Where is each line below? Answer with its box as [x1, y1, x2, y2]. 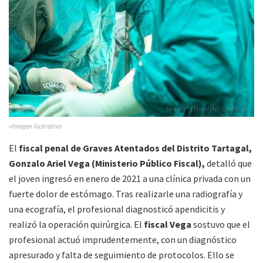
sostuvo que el [191, 218, 250, 231]
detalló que [205, 157, 252, 170]
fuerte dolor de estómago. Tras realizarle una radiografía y [9, 188, 242, 200]
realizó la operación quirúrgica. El [9, 218, 144, 231]
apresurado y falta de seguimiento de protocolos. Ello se [9, 249, 234, 261]
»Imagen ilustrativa [9, 122, 62, 131]
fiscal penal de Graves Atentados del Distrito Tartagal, [19, 142, 252, 154]
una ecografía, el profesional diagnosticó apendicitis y [9, 203, 225, 215]
